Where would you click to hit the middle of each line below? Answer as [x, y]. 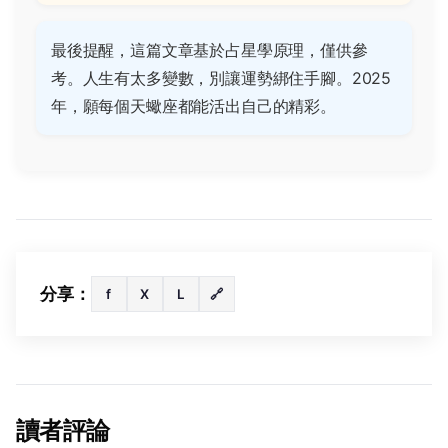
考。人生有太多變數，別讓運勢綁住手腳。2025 [221, 78]
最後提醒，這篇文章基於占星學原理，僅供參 [209, 50]
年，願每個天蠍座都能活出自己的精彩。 [193, 106]
